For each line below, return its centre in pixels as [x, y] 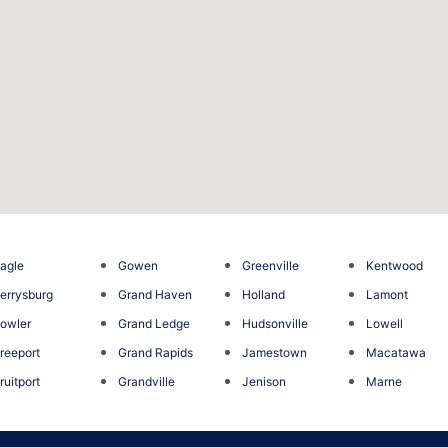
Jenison [263, 381]
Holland [263, 294]
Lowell [385, 323]
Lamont [387, 294]
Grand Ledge [153, 323]
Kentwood [395, 265]
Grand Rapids [155, 352]
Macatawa [396, 352]
